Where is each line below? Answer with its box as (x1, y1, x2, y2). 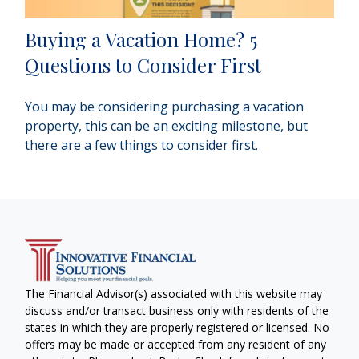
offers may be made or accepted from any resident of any (25, 337, 327, 353)
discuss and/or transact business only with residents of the (25, 303, 329, 319)
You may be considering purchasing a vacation (25, 98, 305, 116)
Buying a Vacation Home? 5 (25, 26, 258, 53)
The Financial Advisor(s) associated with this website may (25, 286, 323, 302)
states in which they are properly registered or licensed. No (25, 320, 330, 336)
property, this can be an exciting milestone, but (25, 117, 309, 135)
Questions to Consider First (25, 52, 262, 79)
